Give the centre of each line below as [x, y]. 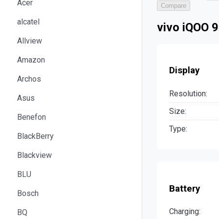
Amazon [31, 60]
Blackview [34, 155]
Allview [30, 41]
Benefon [32, 117]
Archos [29, 79]
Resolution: [188, 93]
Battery [185, 188]
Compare [174, 5]
